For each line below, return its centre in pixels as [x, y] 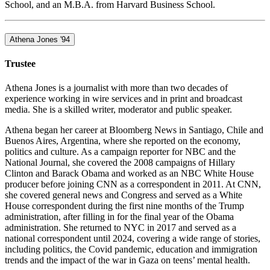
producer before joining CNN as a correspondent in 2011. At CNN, [133, 184]
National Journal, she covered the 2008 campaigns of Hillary [120, 162]
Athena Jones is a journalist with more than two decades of [116, 87]
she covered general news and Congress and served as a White [124, 195]
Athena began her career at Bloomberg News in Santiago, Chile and [134, 130]
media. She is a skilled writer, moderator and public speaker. [118, 109]
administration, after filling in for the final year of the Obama [119, 216]
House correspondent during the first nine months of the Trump [124, 206]
